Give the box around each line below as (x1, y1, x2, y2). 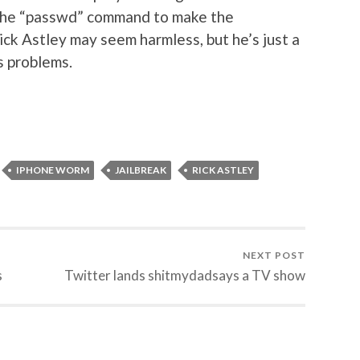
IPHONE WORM (16, 164, 89, 177)
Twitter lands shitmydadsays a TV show (64, 267, 305, 284)
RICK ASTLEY (192, 164, 254, 177)
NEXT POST (243, 249, 305, 262)
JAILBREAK (115, 164, 166, 177)
